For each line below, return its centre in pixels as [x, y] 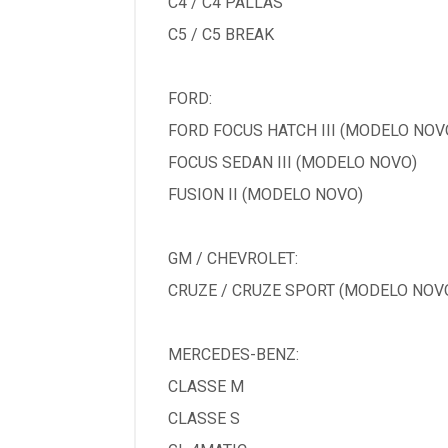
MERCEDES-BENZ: [233, 354]
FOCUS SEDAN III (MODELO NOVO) [292, 162]
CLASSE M [206, 386]
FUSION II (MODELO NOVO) [265, 194]
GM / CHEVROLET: [233, 258]
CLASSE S [204, 418]
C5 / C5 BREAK [221, 34]
